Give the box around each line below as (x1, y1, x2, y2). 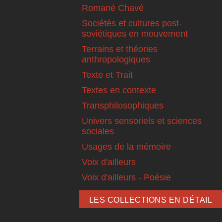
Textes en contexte (82, 85, 156, 95)
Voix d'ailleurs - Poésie (82, 172, 171, 182)
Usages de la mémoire (82, 141, 171, 152)
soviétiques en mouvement (82, 28, 188, 39)
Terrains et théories (82, 44, 158, 54)
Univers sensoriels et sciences (82, 115, 202, 126)
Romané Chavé (82, 2, 144, 13)
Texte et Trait (82, 69, 133, 80)
